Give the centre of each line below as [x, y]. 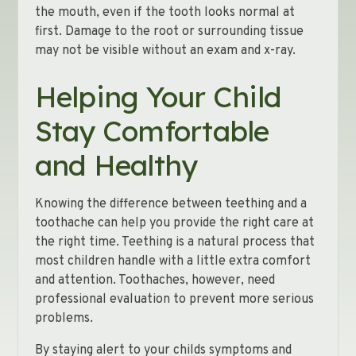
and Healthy [116, 165]
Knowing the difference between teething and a [170, 204]
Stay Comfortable [152, 131]
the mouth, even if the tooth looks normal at [164, 13]
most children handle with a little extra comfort [172, 261]
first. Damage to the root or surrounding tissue [169, 32]
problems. [64, 319]
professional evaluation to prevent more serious [174, 300]
